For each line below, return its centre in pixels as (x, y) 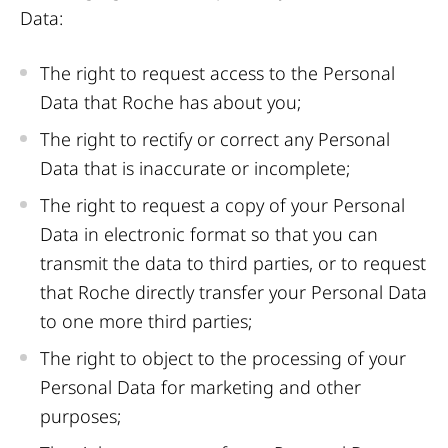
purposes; (80, 416)
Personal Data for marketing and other (200, 387)
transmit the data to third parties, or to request (233, 263)
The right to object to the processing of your (223, 358)
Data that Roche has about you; (170, 102)
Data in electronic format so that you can (209, 234)
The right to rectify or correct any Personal (215, 139)
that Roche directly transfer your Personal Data (233, 292)
